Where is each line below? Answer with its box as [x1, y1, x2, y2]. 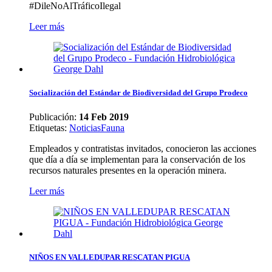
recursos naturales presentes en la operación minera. [29, 165, 226, 175]
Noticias [69, 122, 101, 133]
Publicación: [29, 111, 79, 122]
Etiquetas [29, 122, 64, 133]
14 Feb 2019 [79, 111, 129, 122]
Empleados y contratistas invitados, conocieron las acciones [29, 143, 256, 154]
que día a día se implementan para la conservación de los [29, 154, 245, 165]
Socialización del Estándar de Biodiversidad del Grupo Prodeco [29, 88, 248, 98]
